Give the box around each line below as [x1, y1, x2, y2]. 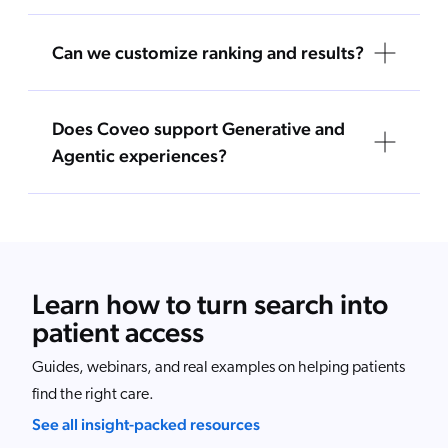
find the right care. [32, 387, 154, 404]
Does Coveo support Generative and [52, 118, 345, 140]
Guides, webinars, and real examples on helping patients [32, 360, 405, 377]
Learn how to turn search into [32, 288, 388, 321]
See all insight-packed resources [32, 415, 260, 435]
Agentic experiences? [52, 145, 227, 167]
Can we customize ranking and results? [52, 42, 364, 64]
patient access [32, 316, 204, 349]
